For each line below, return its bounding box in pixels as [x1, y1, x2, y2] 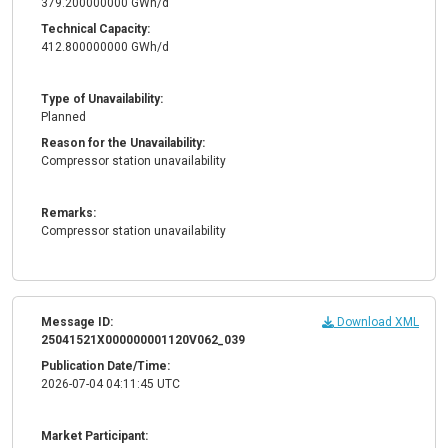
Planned [41, 110, 86, 125]
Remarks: [41, 206, 96, 221]
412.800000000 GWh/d [41, 40, 169, 55]
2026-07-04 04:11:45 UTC [41, 377, 180, 392]
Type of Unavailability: [41, 92, 163, 107]
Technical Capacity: [41, 22, 150, 37]
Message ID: [41, 315, 113, 330]
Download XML [334, 315, 419, 330]
